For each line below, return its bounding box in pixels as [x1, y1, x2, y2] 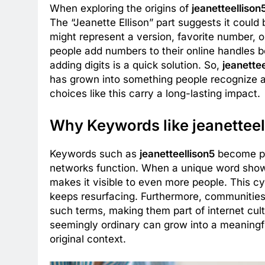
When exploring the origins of [50, 2, 192, 15]
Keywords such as [50, 148, 140, 160]
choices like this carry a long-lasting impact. [50, 88, 260, 100]
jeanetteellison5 [140, 148, 215, 160]
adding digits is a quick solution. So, [50, 59, 222, 72]
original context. [50, 233, 126, 245]
